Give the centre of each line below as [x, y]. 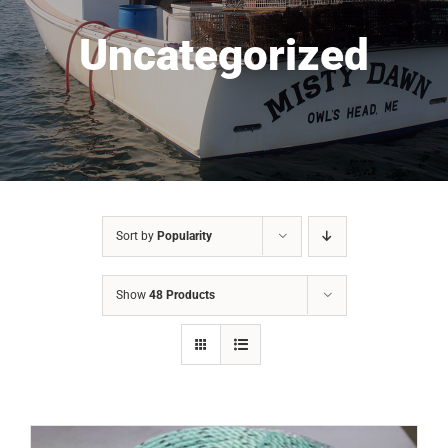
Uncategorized [224, 55]
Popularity [184, 236]
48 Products [181, 295]
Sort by [136, 236]
